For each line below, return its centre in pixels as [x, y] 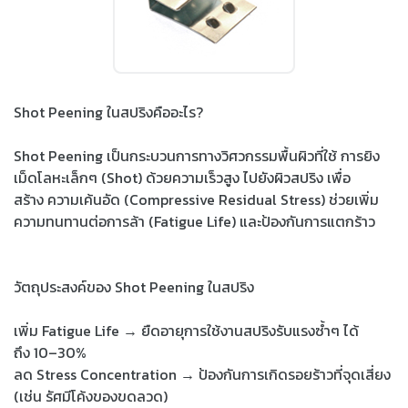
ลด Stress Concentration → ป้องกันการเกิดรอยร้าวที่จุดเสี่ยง [202, 374]
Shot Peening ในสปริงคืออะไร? [108, 112]
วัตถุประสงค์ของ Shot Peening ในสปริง [134, 286]
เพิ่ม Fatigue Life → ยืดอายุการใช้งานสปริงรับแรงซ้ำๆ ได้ [186, 330]
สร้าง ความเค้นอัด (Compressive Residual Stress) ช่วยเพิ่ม [196, 199]
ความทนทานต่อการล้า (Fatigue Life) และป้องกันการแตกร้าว [194, 221]
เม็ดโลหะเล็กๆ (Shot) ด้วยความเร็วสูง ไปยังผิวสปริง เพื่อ [182, 177]
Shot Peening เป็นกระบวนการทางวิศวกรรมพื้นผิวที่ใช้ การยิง [197, 155]
